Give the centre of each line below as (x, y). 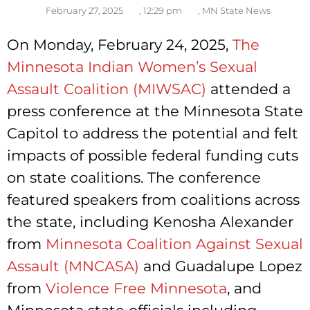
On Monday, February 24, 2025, (120, 45)
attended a (250, 89)
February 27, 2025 (84, 10)
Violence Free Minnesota (136, 288)
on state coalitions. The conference (134, 177)
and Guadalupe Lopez (221, 266)
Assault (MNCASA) (73, 266)
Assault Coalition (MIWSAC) (109, 89)
